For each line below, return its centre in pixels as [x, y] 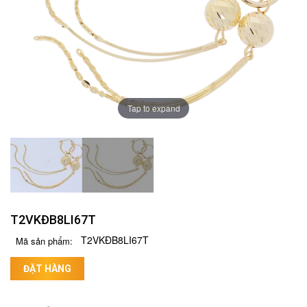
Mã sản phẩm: [44, 241]
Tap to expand [153, 108]
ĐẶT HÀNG [47, 269]
